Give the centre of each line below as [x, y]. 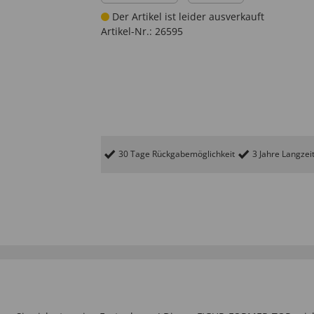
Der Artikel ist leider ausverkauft [187, 16]
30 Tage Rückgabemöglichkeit [177, 153]
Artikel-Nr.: [127, 31]
